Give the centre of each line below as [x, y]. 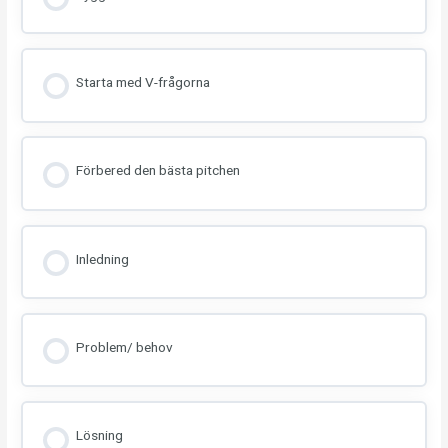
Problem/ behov [124, 346]
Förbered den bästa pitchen [157, 170]
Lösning [99, 435]
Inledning [102, 258]
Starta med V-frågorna [142, 81]
